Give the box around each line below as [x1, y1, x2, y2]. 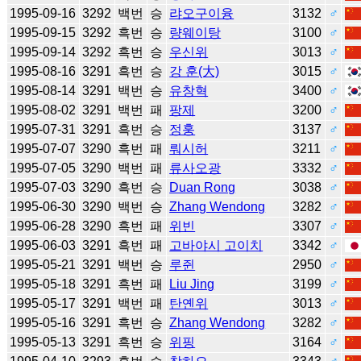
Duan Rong [169, 180, 236, 194]
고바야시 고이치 [169, 238, 263, 252]
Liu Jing [169, 276, 215, 291]
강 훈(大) [169, 64, 220, 78]
